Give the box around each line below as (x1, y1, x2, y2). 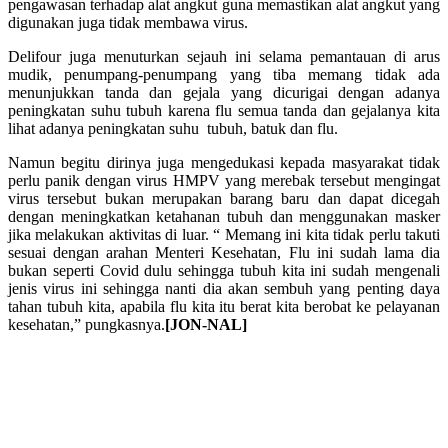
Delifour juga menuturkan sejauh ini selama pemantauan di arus (8, 47, 440, 65)
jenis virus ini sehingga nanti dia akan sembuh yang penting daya (8, 279, 440, 297)
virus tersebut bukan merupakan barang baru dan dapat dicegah (8, 189, 440, 207)
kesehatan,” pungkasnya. (8, 315, 165, 333)
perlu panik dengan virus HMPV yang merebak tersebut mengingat (8, 171, 440, 189)
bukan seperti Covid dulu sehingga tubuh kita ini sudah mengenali (8, 261, 440, 279)
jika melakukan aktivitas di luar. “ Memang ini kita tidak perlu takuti (8, 225, 440, 243)
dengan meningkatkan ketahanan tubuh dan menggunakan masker (8, 207, 440, 225)
